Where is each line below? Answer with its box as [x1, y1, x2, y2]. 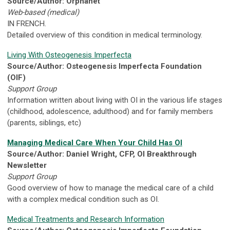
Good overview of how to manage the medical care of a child [7, 183, 214, 193]
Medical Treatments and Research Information [7, 215, 164, 224]
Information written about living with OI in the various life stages [7, 95, 222, 105]
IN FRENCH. [7, 19, 48, 29]
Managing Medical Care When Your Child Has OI [7, 138, 182, 148]
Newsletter [7, 161, 47, 170]
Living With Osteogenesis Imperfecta [7, 50, 131, 60]
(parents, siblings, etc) [7, 118, 81, 128]
